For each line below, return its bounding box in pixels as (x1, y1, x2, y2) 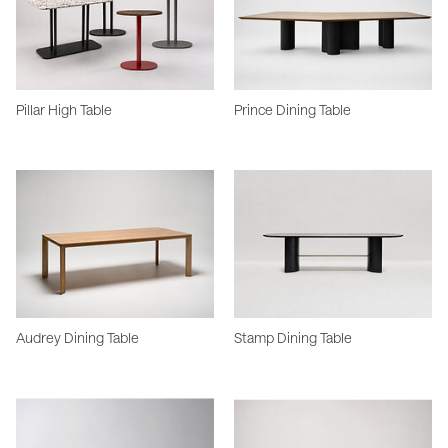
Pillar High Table (16, 100, 112, 118)
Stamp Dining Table (234, 329, 352, 347)
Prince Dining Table (234, 100, 351, 118)
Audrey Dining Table (16, 329, 139, 347)
